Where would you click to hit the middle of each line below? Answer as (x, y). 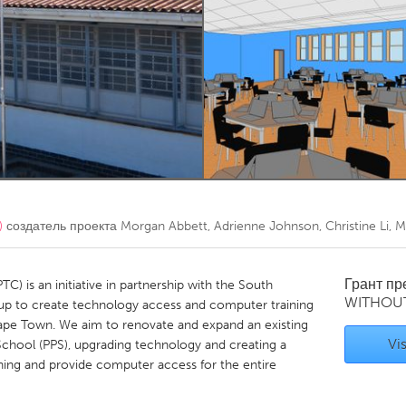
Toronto (141, 35)
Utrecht (140, 198)
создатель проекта (62, 226)
